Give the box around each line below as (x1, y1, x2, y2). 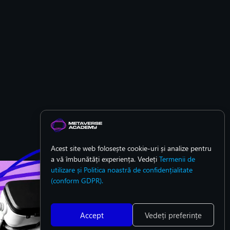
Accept (80, 209, 104, 220)
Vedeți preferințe (145, 209, 202, 220)
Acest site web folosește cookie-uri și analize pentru (51, 143, 212, 153)
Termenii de (159, 154, 195, 164)
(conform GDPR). (51, 176, 103, 185)
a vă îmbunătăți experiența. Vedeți (51, 154, 159, 164)
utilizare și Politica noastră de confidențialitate (51, 165, 193, 175)
